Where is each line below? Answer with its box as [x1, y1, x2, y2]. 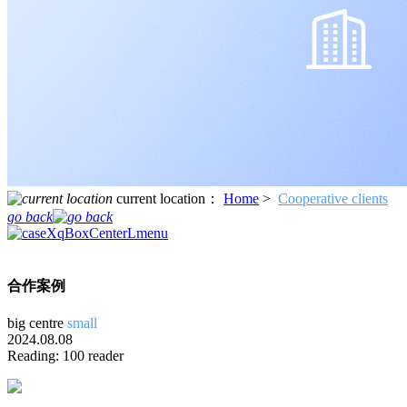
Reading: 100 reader [7, 348, 124, 364]
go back [7, 208, 53, 224]
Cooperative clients [278, 190, 388, 206]
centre [29, 315, 64, 332]
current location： [113, 190, 223, 206]
